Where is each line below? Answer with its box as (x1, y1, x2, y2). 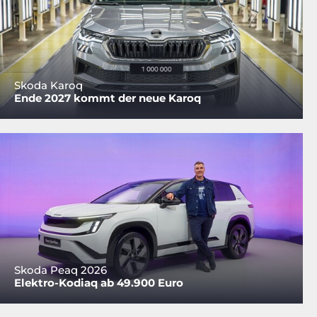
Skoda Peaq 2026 (14, 263, 107, 277)
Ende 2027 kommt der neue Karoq (14, 91, 201, 105)
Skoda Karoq (14, 79, 83, 93)
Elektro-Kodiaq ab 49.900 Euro (14, 276, 183, 290)
